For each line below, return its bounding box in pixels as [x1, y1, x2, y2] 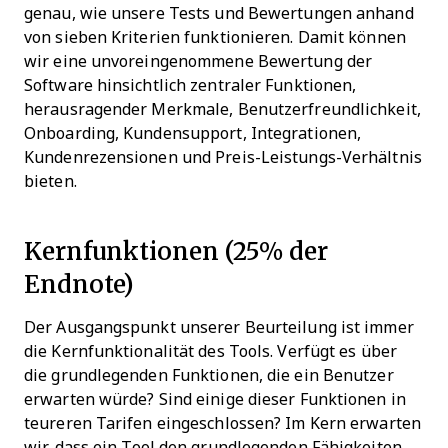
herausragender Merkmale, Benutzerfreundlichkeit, [24, 100, 421, 118]
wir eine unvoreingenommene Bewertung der [24, 52, 372, 70]
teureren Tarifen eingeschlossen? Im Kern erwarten [24, 414, 421, 432]
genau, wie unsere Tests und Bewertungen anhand [24, 4, 414, 22]
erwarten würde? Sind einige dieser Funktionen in [24, 390, 406, 408]
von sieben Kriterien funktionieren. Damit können [24, 28, 406, 46]
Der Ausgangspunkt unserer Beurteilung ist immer [24, 318, 414, 336]
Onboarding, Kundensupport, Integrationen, [24, 124, 362, 142]
